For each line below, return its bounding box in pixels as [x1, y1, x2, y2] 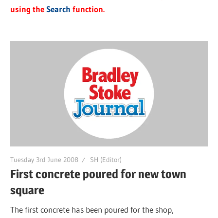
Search [46, 4, 71, 15]
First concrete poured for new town [10, 167, 187, 181]
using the [10, 4, 47, 15]
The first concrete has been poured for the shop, [10, 204, 174, 215]
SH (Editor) [90, 155, 122, 164]
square [10, 183, 45, 197]
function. [71, 4, 105, 15]
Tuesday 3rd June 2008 [10, 155, 79, 164]
